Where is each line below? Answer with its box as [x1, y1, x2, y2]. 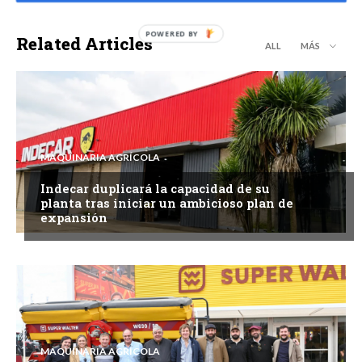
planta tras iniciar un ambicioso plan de [40, 194, 293, 211]
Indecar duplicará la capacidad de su [40, 179, 270, 196]
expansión [40, 208, 107, 225]
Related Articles [16, 32, 153, 55]
